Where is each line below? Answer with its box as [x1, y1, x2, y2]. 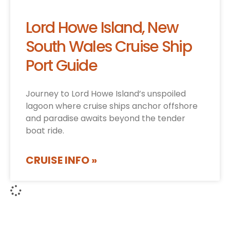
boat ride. [26, 125, 64, 137]
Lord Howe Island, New [26, 17, 179, 39]
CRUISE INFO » [26, 153, 97, 168]
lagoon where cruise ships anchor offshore [26, 100, 198, 112]
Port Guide [26, 55, 97, 77]
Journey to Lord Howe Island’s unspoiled [26, 88, 186, 100]
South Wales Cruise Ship [26, 36, 191, 58]
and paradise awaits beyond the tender [26, 112, 185, 125]
